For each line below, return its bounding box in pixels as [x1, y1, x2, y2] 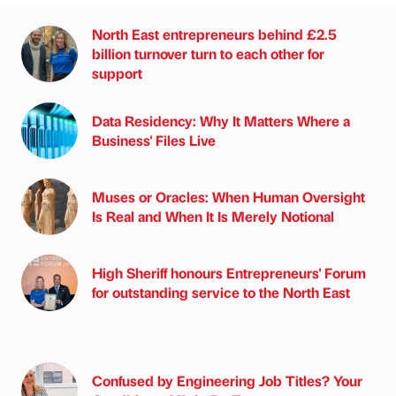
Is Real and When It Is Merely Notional [92, 206, 334, 225]
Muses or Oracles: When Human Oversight [92, 187, 365, 206]
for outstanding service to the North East [92, 282, 350, 301]
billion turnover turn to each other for [92, 43, 324, 63]
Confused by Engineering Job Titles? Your [92, 370, 362, 390]
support [92, 63, 142, 82]
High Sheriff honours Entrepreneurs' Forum [92, 263, 366, 282]
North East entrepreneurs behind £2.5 [92, 24, 337, 43]
